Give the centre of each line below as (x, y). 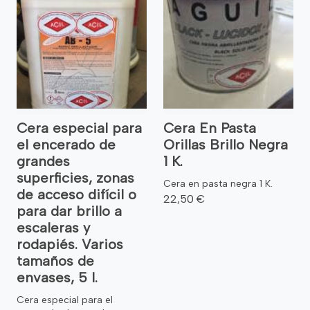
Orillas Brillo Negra (226, 144)
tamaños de (55, 261)
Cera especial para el (65, 300)
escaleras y (53, 227)
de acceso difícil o (76, 194)
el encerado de (66, 144)
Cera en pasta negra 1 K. (218, 183)
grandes (43, 161)
